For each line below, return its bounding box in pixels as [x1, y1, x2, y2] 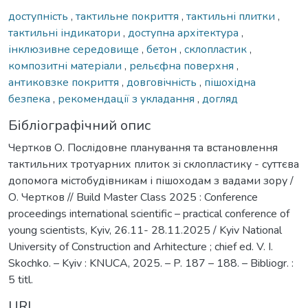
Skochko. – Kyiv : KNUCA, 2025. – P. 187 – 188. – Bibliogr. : [8, 255, 294, 271]
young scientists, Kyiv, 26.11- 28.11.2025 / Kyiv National [8, 222, 282, 238]
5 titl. [8, 272, 33, 287]
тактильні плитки [186, 8, 278, 24]
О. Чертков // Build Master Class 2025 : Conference [8, 189, 258, 205]
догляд [202, 91, 238, 107]
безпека [8, 91, 53, 107]
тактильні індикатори [8, 25, 123, 41]
